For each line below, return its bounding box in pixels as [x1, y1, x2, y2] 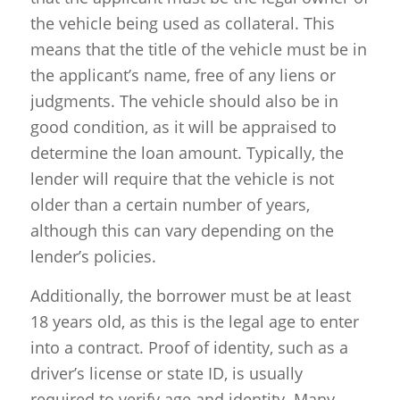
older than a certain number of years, [29, 193, 310, 215]
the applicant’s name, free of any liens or [29, 63, 336, 86]
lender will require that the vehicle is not [29, 167, 334, 189]
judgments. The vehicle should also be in [29, 89, 338, 112]
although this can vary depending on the [29, 219, 334, 241]
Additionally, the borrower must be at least [29, 284, 351, 306]
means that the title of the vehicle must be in [29, 37, 367, 60]
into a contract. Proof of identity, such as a [29, 336, 348, 358]
